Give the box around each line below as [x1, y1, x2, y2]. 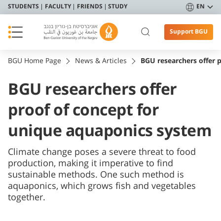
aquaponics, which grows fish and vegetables [8, 181, 196, 191]
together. [8, 192, 45, 203]
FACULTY [44, 3, 71, 11]
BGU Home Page [8, 57, 61, 65]
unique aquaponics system [8, 121, 212, 141]
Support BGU [170, 28, 208, 36]
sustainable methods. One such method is [8, 169, 184, 180]
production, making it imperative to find [8, 158, 173, 169]
